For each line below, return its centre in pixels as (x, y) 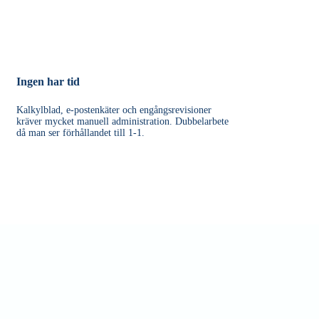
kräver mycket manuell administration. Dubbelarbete (122, 121)
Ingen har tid (48, 81)
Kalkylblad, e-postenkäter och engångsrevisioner (114, 110)
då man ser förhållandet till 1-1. (80, 132)
